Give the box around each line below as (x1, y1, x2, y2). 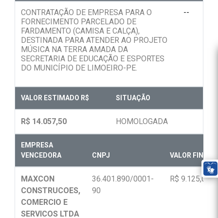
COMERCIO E (21, 198, 68, 207)
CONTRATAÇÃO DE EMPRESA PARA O (21, 8, 152, 18)
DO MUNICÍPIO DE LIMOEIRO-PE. (21, 63, 137, 73)
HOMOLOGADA (116, 117, 168, 127)
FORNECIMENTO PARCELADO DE (21, 17, 136, 27)
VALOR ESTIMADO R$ (21, 94, 89, 102)
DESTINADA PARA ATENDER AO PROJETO (21, 36, 167, 45)
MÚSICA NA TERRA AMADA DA (21, 45, 128, 54)
